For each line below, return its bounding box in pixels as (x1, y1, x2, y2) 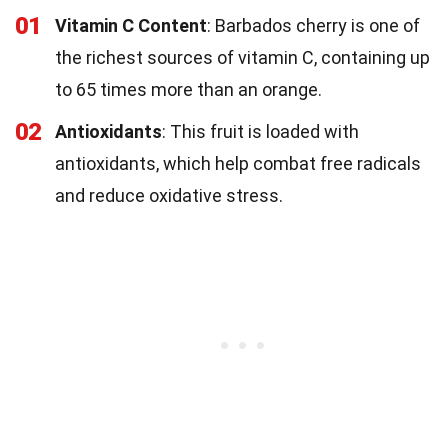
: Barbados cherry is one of (207, 14, 420, 36)
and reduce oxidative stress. (55, 184, 283, 206)
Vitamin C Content (55, 14, 207, 36)
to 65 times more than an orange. (55, 78, 322, 100)
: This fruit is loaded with (162, 120, 359, 142)
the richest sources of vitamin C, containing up (55, 46, 430, 68)
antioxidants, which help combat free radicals (55, 152, 421, 174)
